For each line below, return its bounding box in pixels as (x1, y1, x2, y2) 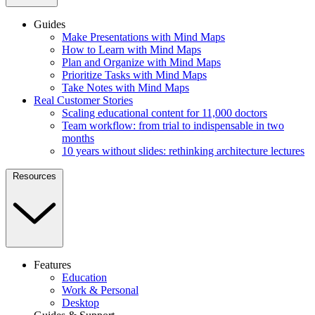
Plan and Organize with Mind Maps (62, 56, 221, 69)
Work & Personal (62, 284, 139, 297)
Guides (34, 18, 65, 31)
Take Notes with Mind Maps (62, 82, 189, 94)
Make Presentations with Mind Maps (62, 31, 225, 44)
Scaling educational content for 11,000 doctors (62, 107, 267, 120)
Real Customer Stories (34, 94, 133, 107)
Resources (13, 171, 56, 182)
